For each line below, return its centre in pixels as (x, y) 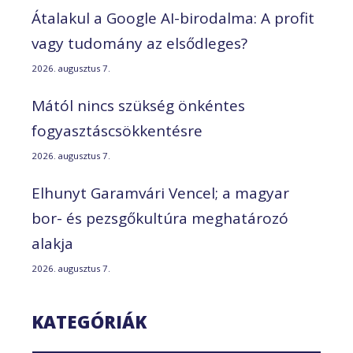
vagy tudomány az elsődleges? (139, 43)
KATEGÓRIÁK (89, 321)
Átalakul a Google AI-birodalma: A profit (173, 18)
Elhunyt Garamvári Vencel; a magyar (160, 193)
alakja (52, 243)
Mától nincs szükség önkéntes (138, 105)
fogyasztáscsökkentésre (117, 130)
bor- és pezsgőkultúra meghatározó (160, 218)
